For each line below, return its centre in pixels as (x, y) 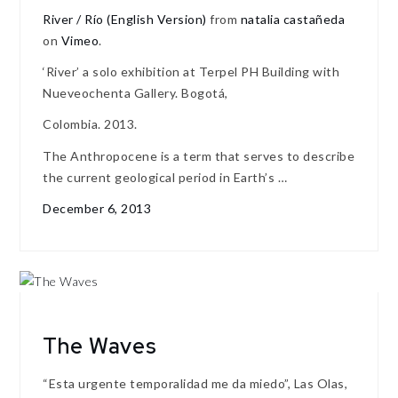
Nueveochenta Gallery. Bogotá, (135, 93)
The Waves (100, 346)
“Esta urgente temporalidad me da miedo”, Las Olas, (195, 384)
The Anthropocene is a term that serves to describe (199, 155)
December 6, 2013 (97, 208)
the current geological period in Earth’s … (165, 177)
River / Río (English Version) (125, 20)
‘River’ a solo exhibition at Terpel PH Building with (191, 72)
